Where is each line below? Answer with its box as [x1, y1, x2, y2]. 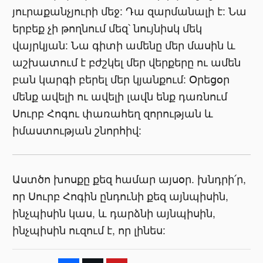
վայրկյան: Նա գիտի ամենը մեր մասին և [12, 38, 236, 53]
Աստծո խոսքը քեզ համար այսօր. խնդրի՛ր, [12, 171, 247, 187]
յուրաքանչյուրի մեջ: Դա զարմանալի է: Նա [12, 4, 247, 19]
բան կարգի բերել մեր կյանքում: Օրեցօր [12, 72, 230, 87]
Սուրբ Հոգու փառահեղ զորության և [12, 106, 214, 121]
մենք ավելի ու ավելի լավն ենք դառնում [12, 89, 228, 104]
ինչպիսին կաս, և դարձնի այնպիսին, [12, 205, 216, 221]
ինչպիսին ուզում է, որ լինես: [12, 222, 166, 238]
